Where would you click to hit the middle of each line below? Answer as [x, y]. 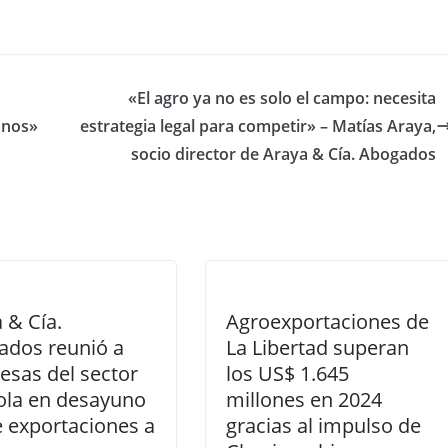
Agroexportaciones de [327, 321]
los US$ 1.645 [287, 373]
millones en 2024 [304, 399]
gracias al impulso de [323, 425]
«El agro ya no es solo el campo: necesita [282, 97]
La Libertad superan [317, 347]
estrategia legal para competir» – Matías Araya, [258, 125]
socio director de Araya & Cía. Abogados [283, 153]
